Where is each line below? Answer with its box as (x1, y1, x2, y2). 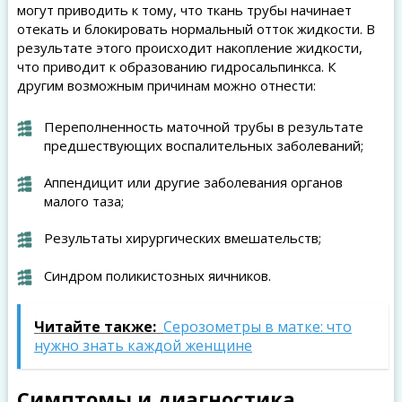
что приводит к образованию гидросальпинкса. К (16, 57, 336, 75)
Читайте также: (33, 317, 156, 336)
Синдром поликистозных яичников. (43, 267, 271, 284)
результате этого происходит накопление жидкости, (16, 39, 363, 57)
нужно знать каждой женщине (33, 336, 252, 355)
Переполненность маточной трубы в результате (43, 118, 363, 135)
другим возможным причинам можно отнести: (16, 76, 316, 94)
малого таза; (43, 192, 124, 210)
